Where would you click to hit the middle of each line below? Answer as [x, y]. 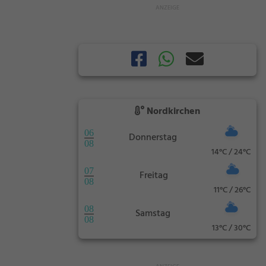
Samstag [153, 213]
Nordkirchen [172, 112]
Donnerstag [153, 137]
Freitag [154, 175]
